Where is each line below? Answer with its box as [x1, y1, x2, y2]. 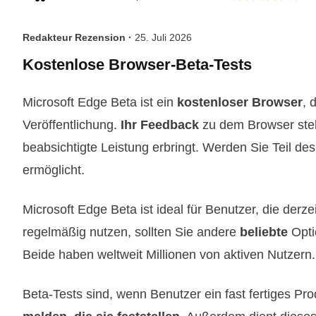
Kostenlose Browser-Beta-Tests [23, 56, 252, 73]
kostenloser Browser [177, 95, 303, 109]
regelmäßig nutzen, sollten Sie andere [23, 225, 240, 239]
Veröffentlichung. [23, 118, 121, 132]
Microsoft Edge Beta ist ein [23, 95, 177, 109]
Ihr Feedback [121, 118, 202, 132]
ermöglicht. [23, 163, 85, 177]
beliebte [240, 225, 288, 239]
